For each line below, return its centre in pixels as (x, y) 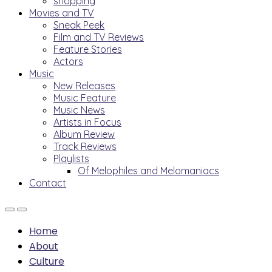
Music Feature (85, 97)
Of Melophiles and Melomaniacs (148, 170)
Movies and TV (62, 12)
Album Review (84, 134)
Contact (48, 182)
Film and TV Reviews (99, 37)
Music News (79, 110)
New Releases (84, 85)
